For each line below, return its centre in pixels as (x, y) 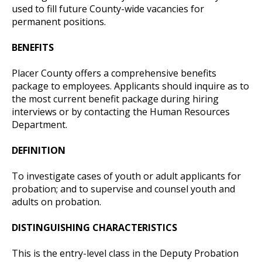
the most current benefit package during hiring (115, 99)
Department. (39, 124)
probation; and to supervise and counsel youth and (123, 189)
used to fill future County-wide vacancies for (108, 8)
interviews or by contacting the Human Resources (121, 111)
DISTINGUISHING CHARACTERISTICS (94, 227)
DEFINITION (39, 150)
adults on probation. (56, 201)
